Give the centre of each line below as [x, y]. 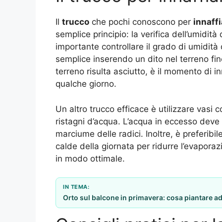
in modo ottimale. [90, 158]
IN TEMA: [76, 187]
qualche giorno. [86, 84]
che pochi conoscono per [141, 22]
